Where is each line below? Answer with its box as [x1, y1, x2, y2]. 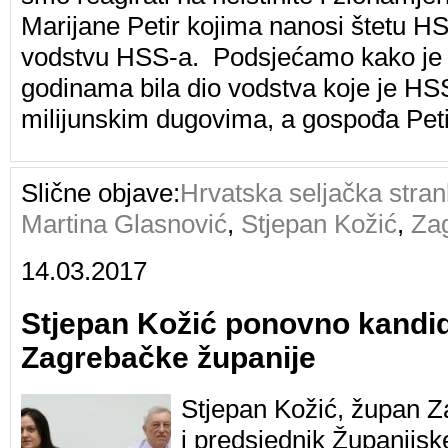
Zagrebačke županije [21, 340, 316, 374]
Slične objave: [21, 177, 180, 208]
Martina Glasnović [21, 208, 227, 239]
